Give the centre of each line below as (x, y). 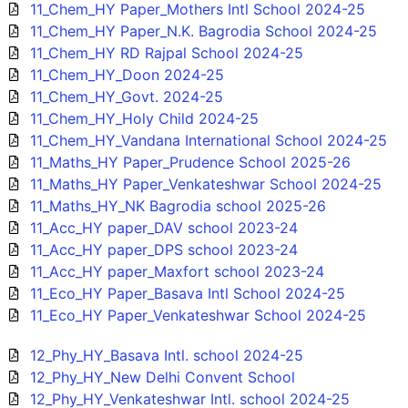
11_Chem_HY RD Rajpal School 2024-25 (166, 52)
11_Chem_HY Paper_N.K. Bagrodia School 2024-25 (203, 31)
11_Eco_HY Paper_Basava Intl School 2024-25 (187, 293)
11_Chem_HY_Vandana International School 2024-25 (208, 140)
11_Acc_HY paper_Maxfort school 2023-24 (177, 271)
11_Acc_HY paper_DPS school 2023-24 (163, 249)
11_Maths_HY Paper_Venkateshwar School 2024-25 (205, 184)
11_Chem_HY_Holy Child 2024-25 (144, 118)
